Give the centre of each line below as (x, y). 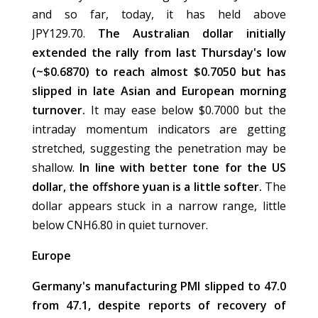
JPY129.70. (65, 34)
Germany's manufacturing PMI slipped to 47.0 (159, 286)
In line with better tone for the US (183, 168)
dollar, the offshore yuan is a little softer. (147, 187)
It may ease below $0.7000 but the (188, 110)
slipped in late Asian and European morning (159, 91)
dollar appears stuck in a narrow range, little (159, 206)
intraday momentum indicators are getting (159, 130)
